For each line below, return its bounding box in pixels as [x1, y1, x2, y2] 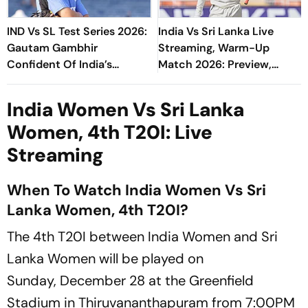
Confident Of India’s [7, 56, 112, 71]
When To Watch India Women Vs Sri [7, 179, 266, 200]
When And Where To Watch [158, 73, 303, 88]
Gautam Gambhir [7, 40, 98, 55]
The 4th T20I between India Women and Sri [7, 227, 278, 245]
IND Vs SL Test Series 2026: [7, 23, 147, 38]
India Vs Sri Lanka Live [158, 23, 274, 38]
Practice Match [158, 89, 240, 104]
